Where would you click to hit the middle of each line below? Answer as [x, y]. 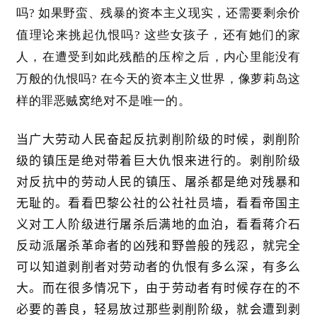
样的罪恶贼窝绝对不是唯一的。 [104, 101]
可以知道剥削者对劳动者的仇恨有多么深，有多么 [158, 267]
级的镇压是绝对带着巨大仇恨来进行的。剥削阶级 [158, 161]
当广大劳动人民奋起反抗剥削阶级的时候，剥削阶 [158, 140]
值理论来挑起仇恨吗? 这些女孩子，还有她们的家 [158, 35]
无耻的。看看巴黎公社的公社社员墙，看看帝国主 [158, 203]
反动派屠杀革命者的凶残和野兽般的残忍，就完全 [158, 246]
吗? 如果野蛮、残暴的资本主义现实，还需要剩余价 [158, 13]
